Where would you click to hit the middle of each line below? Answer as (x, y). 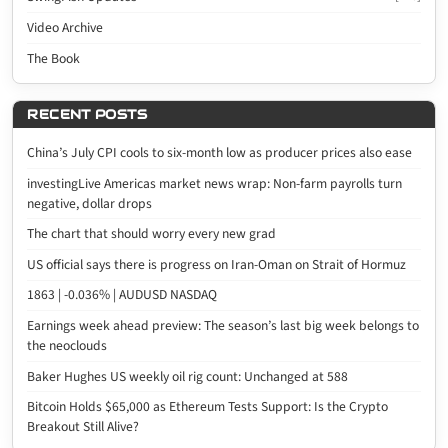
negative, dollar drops (90, 203)
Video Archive (65, 27)
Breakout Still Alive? (83, 427)
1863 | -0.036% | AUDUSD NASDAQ (122, 295)
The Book (54, 58)
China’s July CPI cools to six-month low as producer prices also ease (220, 153)
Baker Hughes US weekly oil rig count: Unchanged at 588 (188, 376)
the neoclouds (67, 346)
